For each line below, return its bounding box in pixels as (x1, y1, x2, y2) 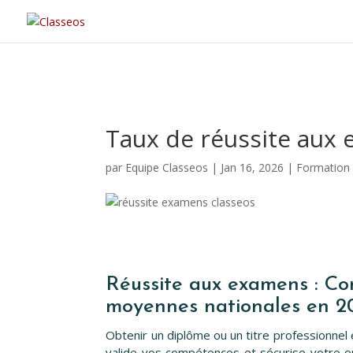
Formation (296, 159, 351, 175)
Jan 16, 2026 (221, 159, 284, 175)
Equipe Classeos (125, 159, 209, 175)
